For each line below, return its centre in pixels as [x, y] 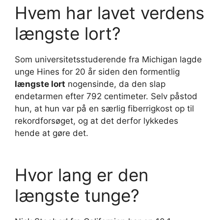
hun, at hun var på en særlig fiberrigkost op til [104, 109]
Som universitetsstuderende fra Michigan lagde [108, 60]
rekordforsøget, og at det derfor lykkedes [96, 121]
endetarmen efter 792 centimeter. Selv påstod [106, 96]
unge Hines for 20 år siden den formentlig [97, 72]
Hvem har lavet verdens [110, 13]
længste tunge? [77, 195]
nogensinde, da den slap [115, 84]
